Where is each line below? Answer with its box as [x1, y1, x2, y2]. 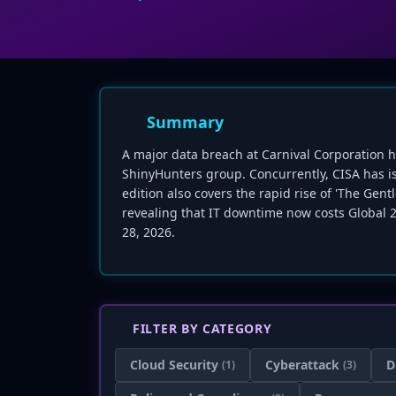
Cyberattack [265, 356, 339, 373]
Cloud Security [130, 356, 218, 373]
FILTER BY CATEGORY [133, 320, 272, 337]
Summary [147, 111, 224, 133]
